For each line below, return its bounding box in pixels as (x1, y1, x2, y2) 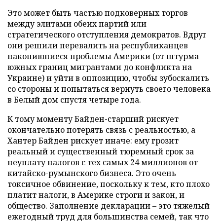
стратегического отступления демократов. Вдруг (7, 29, 207, 40)
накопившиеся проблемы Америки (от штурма (7, 50, 199, 62)
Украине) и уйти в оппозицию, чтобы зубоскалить (7, 72, 209, 83)
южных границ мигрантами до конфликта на (7, 61, 192, 73)
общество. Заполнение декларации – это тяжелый (7, 200, 210, 211)
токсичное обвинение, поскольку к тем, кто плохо (7, 178, 210, 189)
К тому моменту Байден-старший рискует (7, 113, 179, 124)
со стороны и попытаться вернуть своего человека (7, 83, 211, 94)
